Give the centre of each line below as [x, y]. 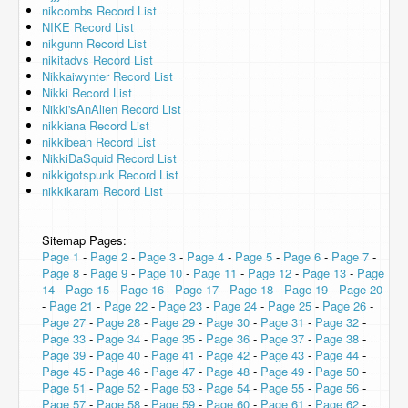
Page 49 [282, 371]
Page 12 [270, 273]
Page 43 [282, 355]
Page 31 [282, 322]
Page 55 [282, 388]
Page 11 [215, 273]
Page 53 [173, 388]
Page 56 [337, 388]
